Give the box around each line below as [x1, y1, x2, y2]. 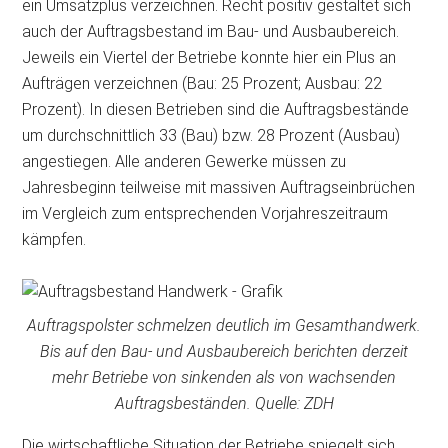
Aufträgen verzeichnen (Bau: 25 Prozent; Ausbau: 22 [22, 74, 383, 93]
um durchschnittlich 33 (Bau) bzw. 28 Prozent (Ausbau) [22, 126, 401, 145]
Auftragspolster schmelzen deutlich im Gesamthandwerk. [27, 316, 421, 335]
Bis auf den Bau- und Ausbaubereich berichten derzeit [40, 342, 408, 361]
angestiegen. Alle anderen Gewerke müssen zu [22, 152, 347, 171]
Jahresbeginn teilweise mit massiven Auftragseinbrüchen [22, 178, 416, 197]
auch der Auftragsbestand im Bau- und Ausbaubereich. [22, 22, 400, 41]
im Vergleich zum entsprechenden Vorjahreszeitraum [22, 204, 389, 223]
